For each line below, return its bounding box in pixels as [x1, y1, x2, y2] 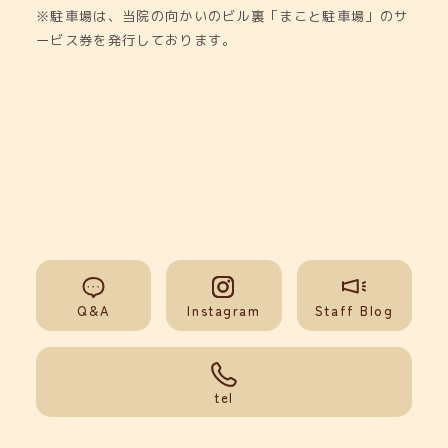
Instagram [187, 301, 261, 321]
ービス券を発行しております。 [36, 30, 237, 49]
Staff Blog [314, 301, 394, 321]
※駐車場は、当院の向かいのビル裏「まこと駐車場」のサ [36, 6, 409, 25]
